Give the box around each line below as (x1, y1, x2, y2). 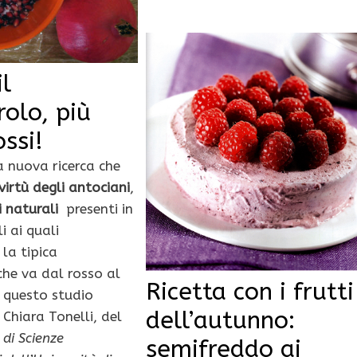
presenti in (58, 201, 134, 218)
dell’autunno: (145, 306, 295, 335)
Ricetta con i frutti (145, 277, 354, 307)
